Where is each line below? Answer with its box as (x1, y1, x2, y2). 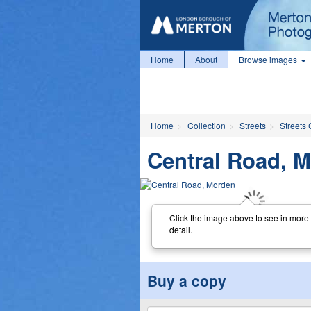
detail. (169, 223, 192, 235)
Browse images (239, 53, 299, 65)
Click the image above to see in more (169, 211, 309, 224)
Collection (187, 119, 226, 131)
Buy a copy (147, 270, 226, 291)
